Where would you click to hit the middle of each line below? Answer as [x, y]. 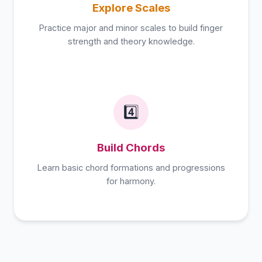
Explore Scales [131, 8]
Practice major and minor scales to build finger [131, 28]
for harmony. [131, 181]
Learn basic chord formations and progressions [131, 168]
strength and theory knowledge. [131, 41]
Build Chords [131, 148]
